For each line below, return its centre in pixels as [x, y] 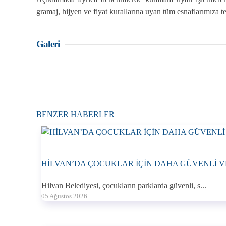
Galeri [48, 44]
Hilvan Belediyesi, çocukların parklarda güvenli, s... [124, 185]
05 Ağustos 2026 [64, 196]
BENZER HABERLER [75, 115]
